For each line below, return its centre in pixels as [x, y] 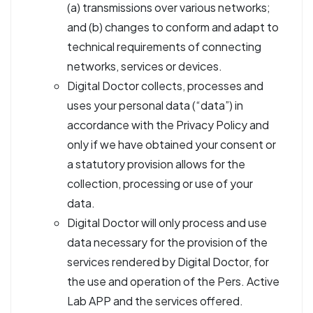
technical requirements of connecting [164, 46]
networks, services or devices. [145, 66]
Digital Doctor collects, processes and [165, 86]
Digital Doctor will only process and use [167, 223]
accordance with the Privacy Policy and [168, 125]
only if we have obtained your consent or [172, 144]
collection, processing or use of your [160, 183]
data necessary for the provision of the [167, 242]
